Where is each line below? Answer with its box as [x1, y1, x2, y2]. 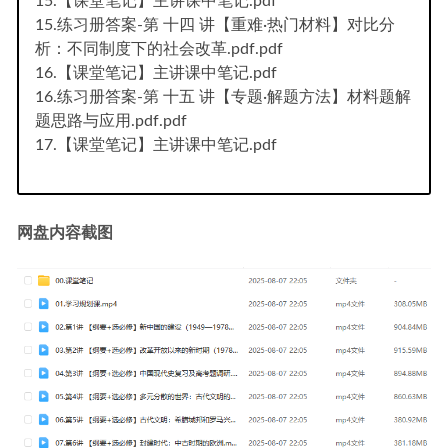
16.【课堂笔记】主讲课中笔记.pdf [35, 64, 277, 81]
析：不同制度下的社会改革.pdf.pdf [35, 40, 283, 57]
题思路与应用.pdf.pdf [35, 112, 187, 129]
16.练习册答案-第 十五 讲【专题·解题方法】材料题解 [35, 88, 411, 105]
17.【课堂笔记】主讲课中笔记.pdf [35, 136, 277, 153]
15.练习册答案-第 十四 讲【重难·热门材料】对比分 [35, 16, 395, 33]
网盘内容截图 [17, 224, 113, 241]
